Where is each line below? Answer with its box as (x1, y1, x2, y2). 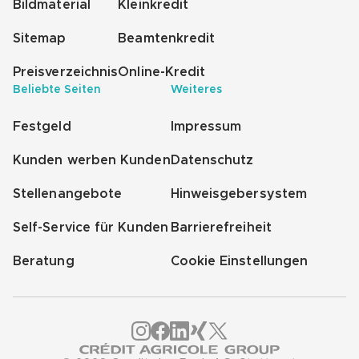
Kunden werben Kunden (13, 154, 171, 167)
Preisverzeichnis (13, 66, 119, 79)
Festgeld (13, 120, 71, 133)
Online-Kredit (118, 66, 206, 79)
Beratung (13, 255, 75, 268)
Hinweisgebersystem (170, 188, 308, 200)
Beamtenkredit (118, 32, 216, 45)
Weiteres (170, 84, 222, 95)
